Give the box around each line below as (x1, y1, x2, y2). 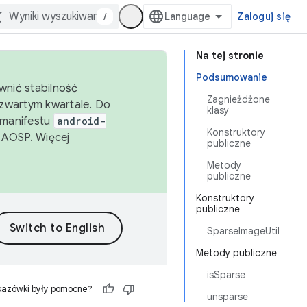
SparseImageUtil (207, 225, 280, 237)
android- (56, 114, 106, 127)
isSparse (207, 269, 245, 281)
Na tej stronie (196, 49, 264, 62)
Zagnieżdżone (207, 93, 270, 106)
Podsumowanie (196, 71, 267, 84)
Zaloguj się (237, 10, 291, 23)
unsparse (207, 291, 248, 303)
